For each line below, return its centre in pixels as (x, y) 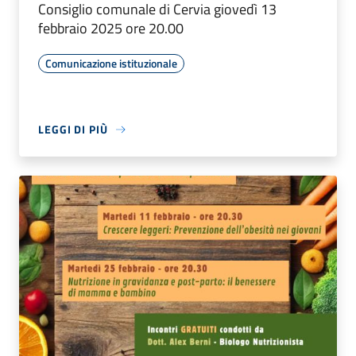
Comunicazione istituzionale (111, 64)
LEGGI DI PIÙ (73, 130)
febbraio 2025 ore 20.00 (111, 29)
